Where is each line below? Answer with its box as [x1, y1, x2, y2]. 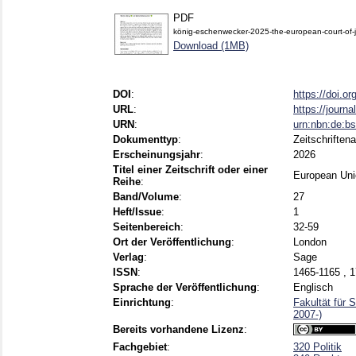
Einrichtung [113, 296, 171, 309]
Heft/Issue [113, 206, 161, 219]
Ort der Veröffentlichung [113, 236, 231, 249]
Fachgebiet [113, 341, 167, 354]
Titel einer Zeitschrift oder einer [113, 164, 268, 176]
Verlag [113, 251, 144, 264]
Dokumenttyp [113, 133, 178, 146]
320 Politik [293, 341, 342, 354]
